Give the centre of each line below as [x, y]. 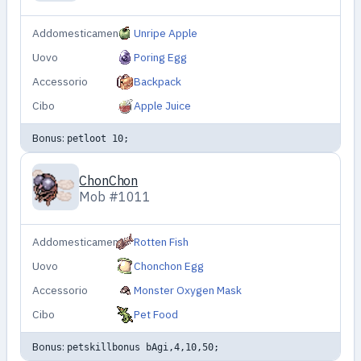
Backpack [158, 82]
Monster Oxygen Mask [188, 290]
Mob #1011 [115, 197]
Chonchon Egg [169, 266]
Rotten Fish [162, 242]
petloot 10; [98, 138]
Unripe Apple [166, 33]
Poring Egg [161, 58]
